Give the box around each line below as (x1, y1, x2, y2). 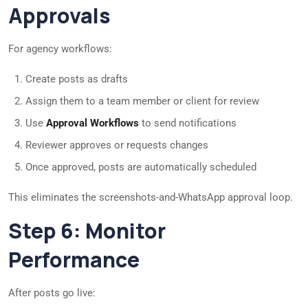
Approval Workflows (46, 117, 139, 130)
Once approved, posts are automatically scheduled (25, 161, 256, 174)
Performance (8, 245, 140, 274)
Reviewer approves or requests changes (25, 139, 208, 152)
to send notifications (139, 117, 236, 130)
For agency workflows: (8, 43, 112, 56)
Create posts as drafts (25, 73, 128, 86)
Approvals (8, 1, 111, 30)
